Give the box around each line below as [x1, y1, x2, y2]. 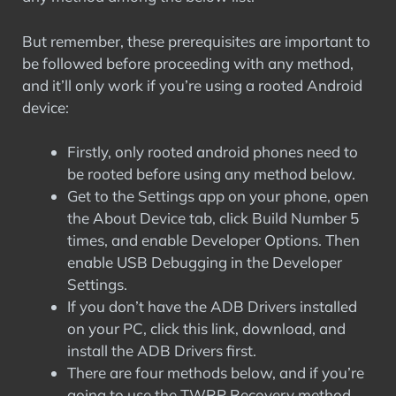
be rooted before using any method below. [67, 164, 355, 183]
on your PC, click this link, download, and [67, 319, 346, 338]
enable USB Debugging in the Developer [67, 253, 342, 271]
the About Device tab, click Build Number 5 [67, 209, 359, 227]
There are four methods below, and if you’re [67, 363, 364, 382]
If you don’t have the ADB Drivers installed [67, 297, 357, 316]
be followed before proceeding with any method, [22, 53, 354, 72]
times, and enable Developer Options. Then [67, 231, 360, 249]
